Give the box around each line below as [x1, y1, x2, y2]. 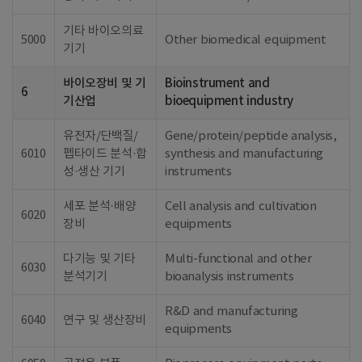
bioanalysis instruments [165, 270, 294, 284]
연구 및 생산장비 [63, 314, 147, 327]
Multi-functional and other [165, 252, 312, 266]
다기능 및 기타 [63, 252, 136, 266]
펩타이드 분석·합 [63, 147, 147, 161]
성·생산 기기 [63, 165, 125, 179]
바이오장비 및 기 [63, 77, 147, 90]
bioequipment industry [165, 95, 294, 108]
